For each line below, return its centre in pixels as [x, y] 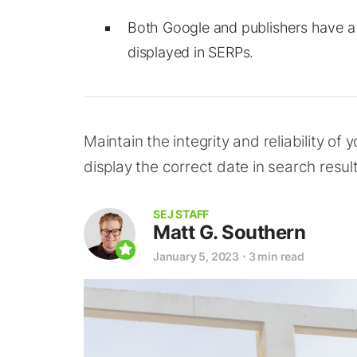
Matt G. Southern [229, 232]
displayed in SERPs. [191, 52]
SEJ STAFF [181, 214]
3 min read [276, 256]
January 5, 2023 [196, 256]
